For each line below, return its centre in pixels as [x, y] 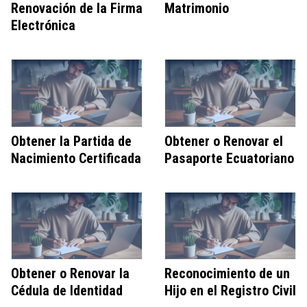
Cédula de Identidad [67, 291]
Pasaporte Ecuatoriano [229, 158]
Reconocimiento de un [227, 274]
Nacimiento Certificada [76, 158]
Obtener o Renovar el [224, 141]
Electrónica [43, 26]
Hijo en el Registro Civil [230, 291]
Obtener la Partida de [71, 141]
